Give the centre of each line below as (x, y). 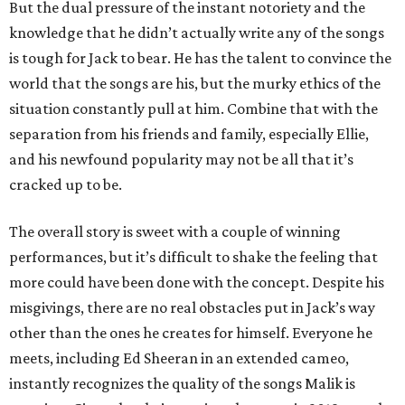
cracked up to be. (66, 184)
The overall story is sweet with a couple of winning (175, 231)
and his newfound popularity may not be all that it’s (181, 159)
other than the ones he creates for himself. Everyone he (191, 333)
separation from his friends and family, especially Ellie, (189, 134)
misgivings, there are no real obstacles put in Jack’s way (192, 307)
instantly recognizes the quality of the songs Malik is (182, 383)
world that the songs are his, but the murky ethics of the (195, 83)
